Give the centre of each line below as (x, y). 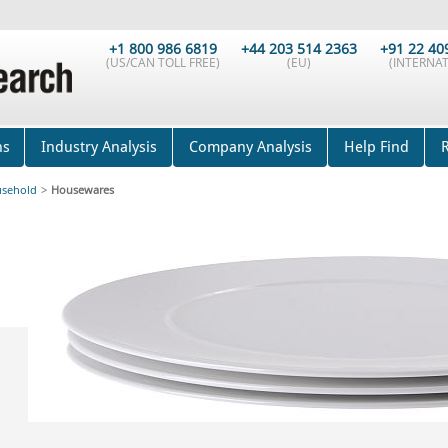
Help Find (376, 147)
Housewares (82, 189)
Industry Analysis (98, 147)
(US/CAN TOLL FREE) (163, 62)
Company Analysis (250, 147)
